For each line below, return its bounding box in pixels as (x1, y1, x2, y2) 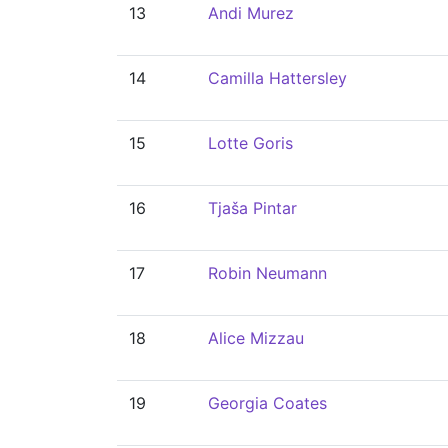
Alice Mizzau (208, 328, 304, 348)
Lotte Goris (208, 133, 293, 153)
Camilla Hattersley (208, 68, 347, 88)
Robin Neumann (208, 263, 327, 283)
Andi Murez (208, 3, 294, 23)
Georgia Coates (208, 393, 327, 413)
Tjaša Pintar (208, 198, 297, 218)
